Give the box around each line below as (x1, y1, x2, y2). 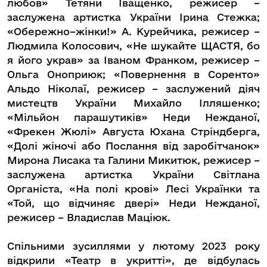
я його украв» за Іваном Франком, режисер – (7, 54, 260, 66)
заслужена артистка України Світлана (7, 169, 260, 181)
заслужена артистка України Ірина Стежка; (7, 11, 260, 23)
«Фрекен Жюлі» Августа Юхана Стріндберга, (7, 126, 260, 138)
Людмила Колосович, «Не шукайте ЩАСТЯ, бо (7, 40, 260, 52)
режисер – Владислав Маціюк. (7, 212, 170, 223)
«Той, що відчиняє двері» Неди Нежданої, (7, 197, 260, 209)
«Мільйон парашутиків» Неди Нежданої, (7, 111, 260, 123)
